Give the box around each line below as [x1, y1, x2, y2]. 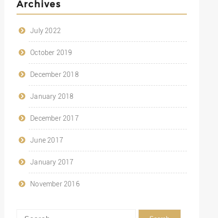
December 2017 [30, 114, 79, 123]
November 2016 [30, 180, 80, 188]
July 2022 [30, 27, 61, 35]
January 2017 [30, 158, 74, 166]
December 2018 [30, 71, 79, 79]
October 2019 [30, 49, 73, 57]
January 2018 [30, 92, 74, 101]
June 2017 [30, 136, 63, 145]
